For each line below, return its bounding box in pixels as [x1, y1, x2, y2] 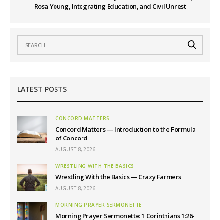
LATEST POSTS [17, 84, 67, 94]
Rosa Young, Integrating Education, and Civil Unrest [34, 1, 186, 11]
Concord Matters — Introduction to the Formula [55, 124, 196, 134]
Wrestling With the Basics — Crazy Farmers [55, 172, 182, 181]
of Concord [55, 133, 88, 142]
